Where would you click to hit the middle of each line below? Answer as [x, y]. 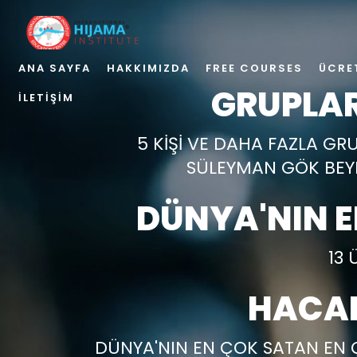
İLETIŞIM [46, 98]
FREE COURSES [254, 68]
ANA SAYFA [55, 68]
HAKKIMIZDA [148, 68]
